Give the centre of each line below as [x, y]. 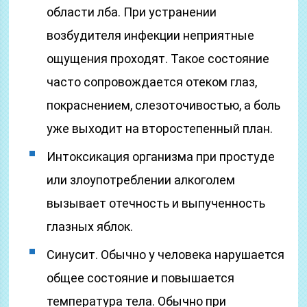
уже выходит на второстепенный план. [160, 128]
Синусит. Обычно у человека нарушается [166, 255]
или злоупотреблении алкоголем [141, 180]
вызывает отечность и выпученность [156, 203]
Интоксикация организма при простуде [161, 157]
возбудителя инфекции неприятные [151, 35]
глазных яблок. [90, 226]
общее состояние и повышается [141, 278]
